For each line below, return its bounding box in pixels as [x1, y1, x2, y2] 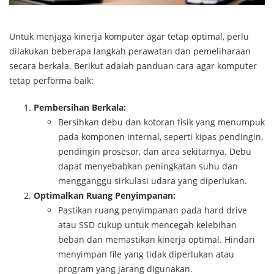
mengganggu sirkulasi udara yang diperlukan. [58, 174, 247, 187]
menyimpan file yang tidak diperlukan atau [58, 248, 234, 260]
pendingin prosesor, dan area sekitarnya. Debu [58, 145, 251, 157]
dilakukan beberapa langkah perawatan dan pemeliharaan [9, 45, 251, 57]
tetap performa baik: [9, 74, 94, 86]
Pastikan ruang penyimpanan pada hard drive [58, 204, 247, 216]
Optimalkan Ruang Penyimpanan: [34, 189, 176, 201]
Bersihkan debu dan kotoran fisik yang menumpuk [58, 116, 265, 128]
